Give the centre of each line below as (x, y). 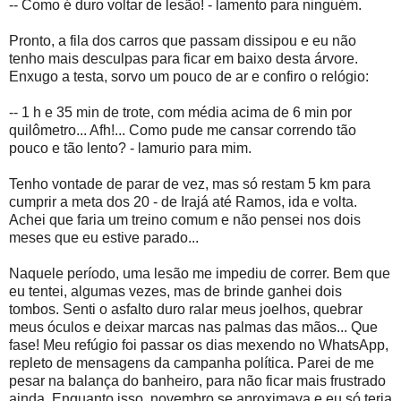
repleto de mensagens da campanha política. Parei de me (192, 363)
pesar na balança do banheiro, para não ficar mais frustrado (197, 381)
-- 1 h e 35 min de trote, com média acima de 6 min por (180, 113)
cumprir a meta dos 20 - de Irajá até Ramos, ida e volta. (183, 202)
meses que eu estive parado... (104, 238)
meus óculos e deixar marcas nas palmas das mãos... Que (193, 328)
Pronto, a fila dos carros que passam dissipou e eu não (183, 41)
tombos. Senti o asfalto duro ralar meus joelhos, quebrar (186, 310)
